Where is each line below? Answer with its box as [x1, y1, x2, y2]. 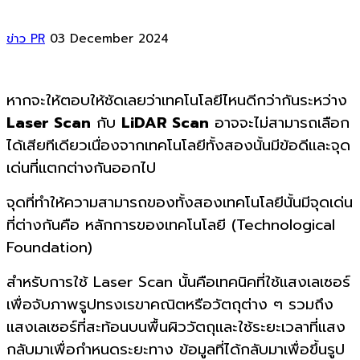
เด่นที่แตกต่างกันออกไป [6, 156, 156, 179]
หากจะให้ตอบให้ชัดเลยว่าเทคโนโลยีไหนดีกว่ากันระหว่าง [6, 88, 347, 112]
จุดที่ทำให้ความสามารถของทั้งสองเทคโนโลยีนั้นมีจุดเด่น [6, 190, 353, 214]
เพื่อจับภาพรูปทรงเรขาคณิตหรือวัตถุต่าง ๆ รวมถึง [6, 292, 333, 316]
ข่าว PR [6, 29, 45, 47]
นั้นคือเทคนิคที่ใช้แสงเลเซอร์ [178, 270, 350, 293]
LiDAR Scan [121, 111, 209, 134]
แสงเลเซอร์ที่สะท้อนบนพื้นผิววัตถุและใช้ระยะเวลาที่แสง [6, 315, 346, 338]
